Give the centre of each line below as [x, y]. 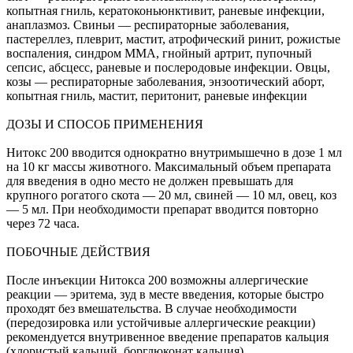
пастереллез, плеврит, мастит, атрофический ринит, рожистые [173, 39]
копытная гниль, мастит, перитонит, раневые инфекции [157, 95]
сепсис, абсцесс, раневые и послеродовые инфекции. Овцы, [168, 67]
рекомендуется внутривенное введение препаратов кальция [167, 336]
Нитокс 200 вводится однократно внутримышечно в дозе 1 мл [174, 152]
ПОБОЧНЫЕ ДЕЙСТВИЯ [78, 251]
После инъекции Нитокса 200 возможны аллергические [157, 280]
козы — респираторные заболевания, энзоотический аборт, [165, 81]
